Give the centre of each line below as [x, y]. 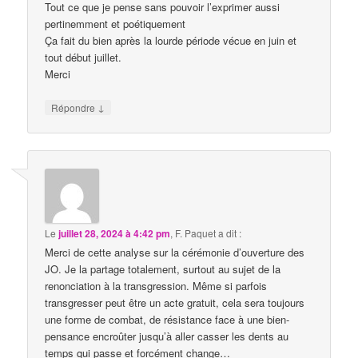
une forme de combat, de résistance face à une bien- [167, 319]
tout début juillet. [84, 57]
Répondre [75, 108]
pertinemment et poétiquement [115, 24]
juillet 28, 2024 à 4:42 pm [115, 233]
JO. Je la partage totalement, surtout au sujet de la [163, 268]
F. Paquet [196, 233]
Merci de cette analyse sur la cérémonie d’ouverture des [175, 252]
